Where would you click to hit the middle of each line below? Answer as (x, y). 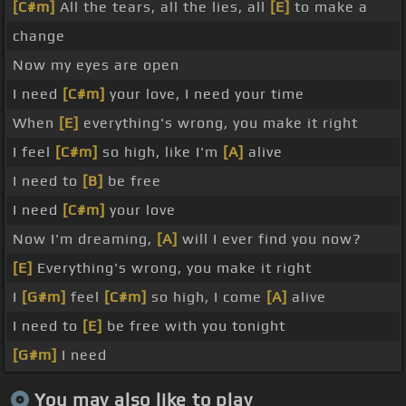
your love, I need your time (205, 94)
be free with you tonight (194, 326)
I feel (34, 152)
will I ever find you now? (270, 239)
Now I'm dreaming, (85, 239)
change (39, 36)
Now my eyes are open (96, 65)
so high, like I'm (160, 152)
